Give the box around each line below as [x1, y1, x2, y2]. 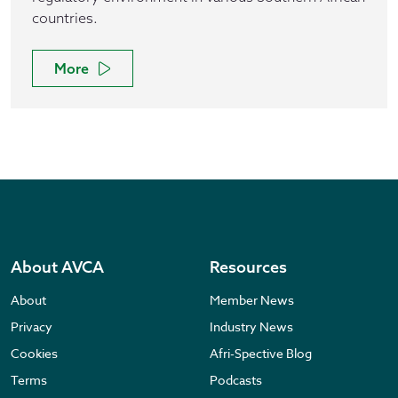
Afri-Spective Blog [210, 345, 312, 362]
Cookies [11, 345, 58, 362]
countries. [32, 9, 98, 27]
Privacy [11, 318, 52, 335]
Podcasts [210, 371, 262, 388]
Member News [210, 291, 294, 308]
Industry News [210, 318, 293, 335]
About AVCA [11, 257, 104, 277]
